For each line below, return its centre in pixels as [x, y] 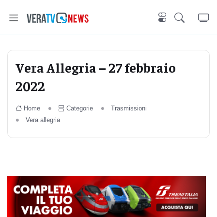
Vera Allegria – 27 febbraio [96, 67]
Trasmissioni [129, 108]
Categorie [79, 108]
